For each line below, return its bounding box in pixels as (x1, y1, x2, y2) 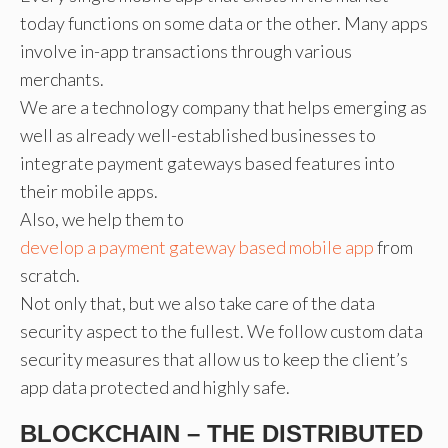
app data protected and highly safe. (20, 375, 290, 398)
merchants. (20, 67, 104, 90)
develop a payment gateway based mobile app (20, 235, 374, 258)
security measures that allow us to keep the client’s (20, 347, 408, 370)
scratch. (20, 263, 80, 286)
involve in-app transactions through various (20, 39, 352, 62)
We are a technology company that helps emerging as (20, 95, 427, 118)
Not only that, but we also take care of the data (20, 291, 375, 314)
